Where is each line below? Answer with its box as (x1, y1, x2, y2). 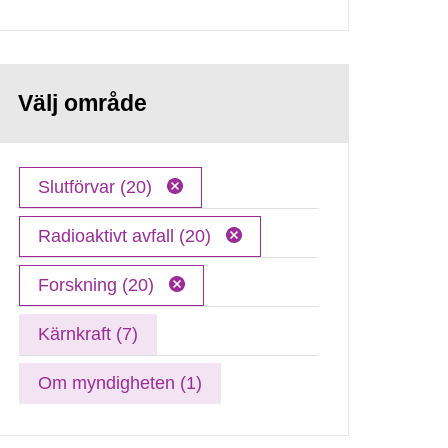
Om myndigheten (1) (38, 372, 203, 393)
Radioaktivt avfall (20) (38, 225, 217, 246)
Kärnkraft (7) (38, 323, 139, 344)
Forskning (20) (38, 274, 160, 295)
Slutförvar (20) (38, 176, 158, 197)
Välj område (18, 90, 148, 116)
